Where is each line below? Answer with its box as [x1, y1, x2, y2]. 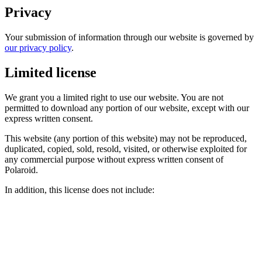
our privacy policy [5, 43, 71, 53]
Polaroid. [5, 165, 38, 175]
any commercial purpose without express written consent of [5, 154, 223, 164]
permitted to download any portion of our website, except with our [5, 103, 249, 113]
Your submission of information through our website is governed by [5, 32, 254, 43]
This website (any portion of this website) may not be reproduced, [5, 133, 247, 143]
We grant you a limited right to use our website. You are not [5, 92, 223, 102]
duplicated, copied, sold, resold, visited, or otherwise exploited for [5, 144, 247, 154]
